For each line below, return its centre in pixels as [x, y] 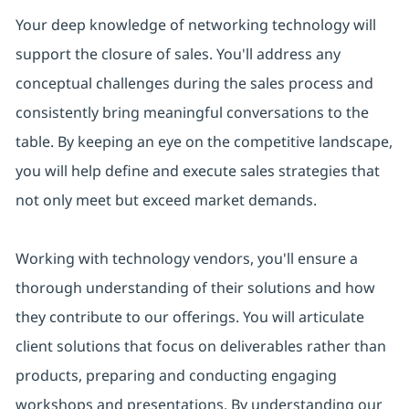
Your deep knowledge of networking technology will [195, 25]
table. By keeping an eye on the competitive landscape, [204, 142]
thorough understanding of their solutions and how [195, 288]
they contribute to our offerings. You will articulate [189, 317]
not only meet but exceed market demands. [166, 200]
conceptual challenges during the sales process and [194, 84]
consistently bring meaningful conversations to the [192, 113]
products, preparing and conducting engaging [176, 376]
